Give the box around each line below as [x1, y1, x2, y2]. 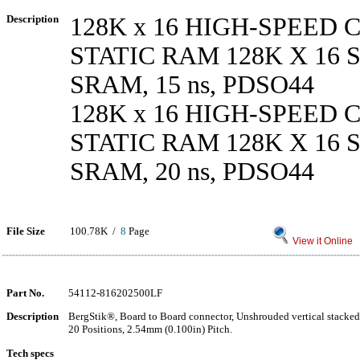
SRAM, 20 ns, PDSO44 [70, 157, 314, 186]
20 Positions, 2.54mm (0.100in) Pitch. [68, 323, 232, 335]
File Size [6, 225, 45, 237]
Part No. [6, 287, 44, 299]
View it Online [290, 235, 353, 247]
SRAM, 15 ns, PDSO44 [70, 71, 314, 99]
